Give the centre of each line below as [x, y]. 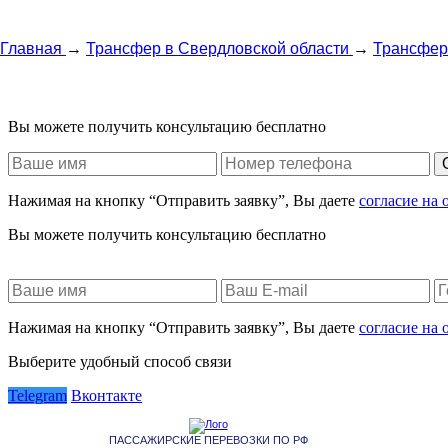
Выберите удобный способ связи [120, 361]
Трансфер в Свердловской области [217, 49]
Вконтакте [106, 395]
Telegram [37, 395]
